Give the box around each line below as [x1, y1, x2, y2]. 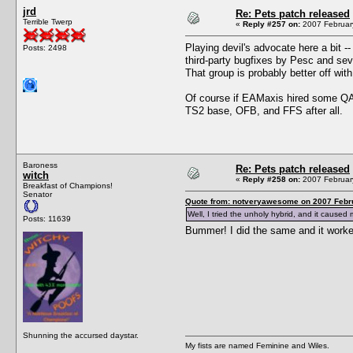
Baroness [23, 160, 58, 169]
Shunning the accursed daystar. [23, 330, 139, 340]
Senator [23, 189, 52, 199]
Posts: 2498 [23, 43, 67, 52]
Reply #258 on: [243, 174, 300, 184]
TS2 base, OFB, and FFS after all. [185, 104, 343, 117]
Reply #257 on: [243, 19, 300, 28]
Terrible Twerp [23, 17, 72, 26]
